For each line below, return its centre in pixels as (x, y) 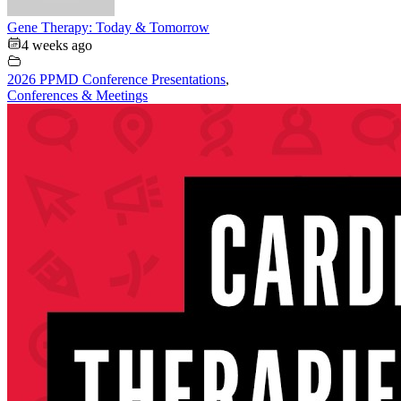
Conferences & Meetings (77, 95)
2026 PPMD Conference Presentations (116, 79)
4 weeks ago (57, 45)
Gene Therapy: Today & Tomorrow (108, 27)
